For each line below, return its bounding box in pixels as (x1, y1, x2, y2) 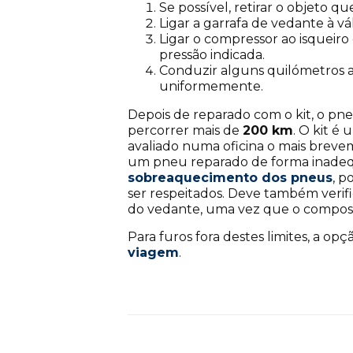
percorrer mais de (128, 122, 243, 138)
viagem (128, 244, 179, 260)
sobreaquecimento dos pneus (128, 169, 333, 185)
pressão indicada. (159, 46, 265, 62)
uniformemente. (159, 78, 263, 94)
